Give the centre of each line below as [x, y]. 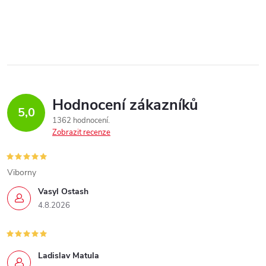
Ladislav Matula [69, 255]
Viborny [22, 172]
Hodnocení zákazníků [125, 105]
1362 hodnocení [81, 120]
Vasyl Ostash [63, 191]
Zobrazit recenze [81, 132]
